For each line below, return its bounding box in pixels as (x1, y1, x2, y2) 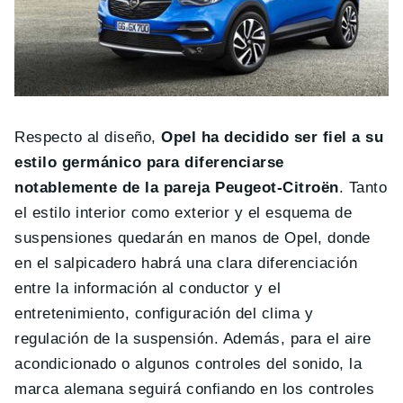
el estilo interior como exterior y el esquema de (14, 203, 353, 221)
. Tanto (338, 178, 388, 196)
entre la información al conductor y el (14, 279, 282, 297)
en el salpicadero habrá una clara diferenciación (14, 254, 358, 272)
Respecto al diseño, (14, 128, 162, 146)
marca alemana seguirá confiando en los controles (14, 380, 375, 398)
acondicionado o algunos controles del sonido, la (14, 354, 363, 372)
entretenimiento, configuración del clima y (14, 304, 314, 322)
